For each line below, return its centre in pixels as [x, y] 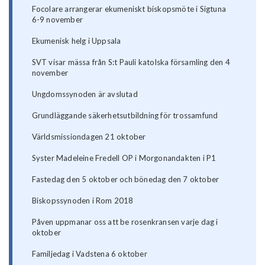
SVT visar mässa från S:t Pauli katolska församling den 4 [131, 62]
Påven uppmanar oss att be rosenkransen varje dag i [125, 222]
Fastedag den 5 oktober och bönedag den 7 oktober [125, 180]
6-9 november [57, 20]
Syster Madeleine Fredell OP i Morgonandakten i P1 [124, 158]
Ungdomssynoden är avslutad [85, 94]
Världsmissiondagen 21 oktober [89, 137]
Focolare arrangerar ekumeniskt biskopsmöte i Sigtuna [129, 9]
